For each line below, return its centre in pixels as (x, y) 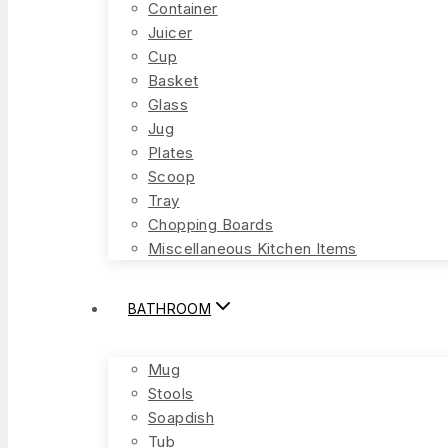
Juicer (170, 31)
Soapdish (181, 416)
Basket (173, 79)
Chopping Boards (210, 223)
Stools (171, 392)
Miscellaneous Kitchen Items (252, 247)
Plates (171, 151)
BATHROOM (170, 308)
